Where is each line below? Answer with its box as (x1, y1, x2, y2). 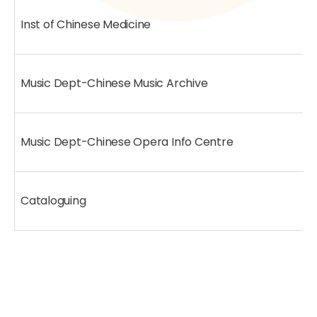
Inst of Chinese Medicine (21, 16, 151, 33)
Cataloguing (21, 192, 86, 209)
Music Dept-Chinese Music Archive (21, 75, 208, 91)
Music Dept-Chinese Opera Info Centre (21, 134, 234, 150)
